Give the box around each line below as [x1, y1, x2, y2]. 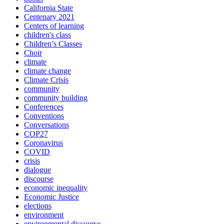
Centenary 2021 [24, 12, 74, 21]
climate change [24, 66, 71, 75]
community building [24, 93, 87, 102]
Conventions [24, 111, 64, 120]
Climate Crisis [24, 75, 68, 84]
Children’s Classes [24, 39, 82, 48]
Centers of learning [24, 21, 84, 30]
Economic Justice [24, 192, 79, 201]
